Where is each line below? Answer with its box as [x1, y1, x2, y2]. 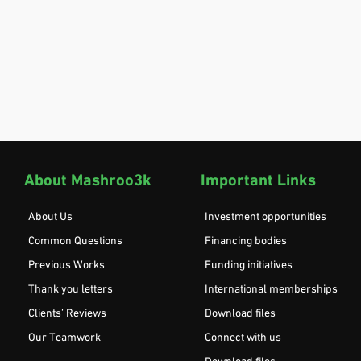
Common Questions [28, 234, 122, 247]
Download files [205, 307, 278, 320]
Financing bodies [205, 234, 289, 247]
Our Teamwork [28, 331, 101, 344]
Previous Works [28, 259, 105, 272]
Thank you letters [28, 283, 113, 296]
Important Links [201, 172, 316, 189]
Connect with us [205, 331, 284, 344]
